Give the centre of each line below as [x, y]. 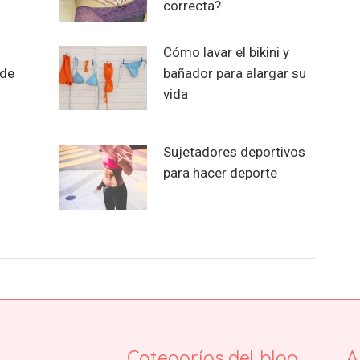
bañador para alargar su [234, 73]
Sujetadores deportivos [234, 151]
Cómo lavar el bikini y [226, 52]
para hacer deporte [220, 172]
